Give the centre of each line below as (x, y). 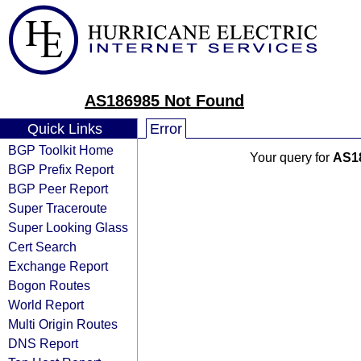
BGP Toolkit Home (61, 150)
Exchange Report (58, 266)
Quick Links (64, 129)
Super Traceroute (58, 208)
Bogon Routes (49, 285)
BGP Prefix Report (61, 169)
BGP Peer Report (58, 189)
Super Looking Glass (68, 227)
